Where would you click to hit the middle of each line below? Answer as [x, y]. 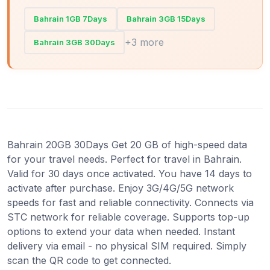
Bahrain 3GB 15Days [166, 18]
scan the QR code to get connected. [89, 260]
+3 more [144, 42]
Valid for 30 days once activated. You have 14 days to [130, 173]
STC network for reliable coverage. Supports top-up [128, 217]
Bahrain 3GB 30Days [74, 42]
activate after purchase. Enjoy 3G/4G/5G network [121, 188]
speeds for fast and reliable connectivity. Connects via [130, 202]
